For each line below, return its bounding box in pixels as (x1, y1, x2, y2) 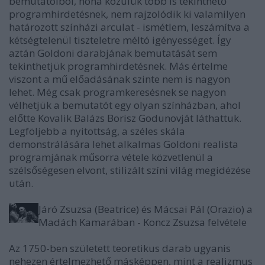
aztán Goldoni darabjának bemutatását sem (9, 46, 217, 60)
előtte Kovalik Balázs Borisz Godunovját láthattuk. (9, 111, 241, 125)
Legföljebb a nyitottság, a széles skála (9, 124, 185, 138)
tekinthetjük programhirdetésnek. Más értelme (9, 59, 228, 73)
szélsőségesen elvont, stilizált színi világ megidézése (9, 163, 251, 177)
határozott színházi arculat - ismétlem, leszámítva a (9, 20, 250, 34)
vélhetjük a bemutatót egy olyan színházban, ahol (9, 98, 241, 112)
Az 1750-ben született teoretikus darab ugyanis (9, 241, 231, 255)
